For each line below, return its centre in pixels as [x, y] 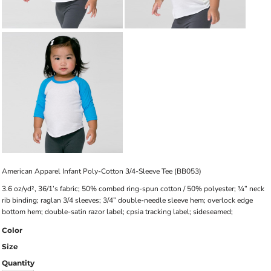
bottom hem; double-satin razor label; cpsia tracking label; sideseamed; [117, 212]
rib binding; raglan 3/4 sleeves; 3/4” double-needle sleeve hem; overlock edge [127, 200]
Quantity [18, 263]
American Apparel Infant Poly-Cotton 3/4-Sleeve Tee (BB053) [102, 171]
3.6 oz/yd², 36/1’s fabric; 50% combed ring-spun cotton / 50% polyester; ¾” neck [133, 189]
